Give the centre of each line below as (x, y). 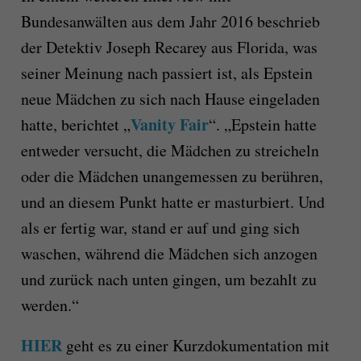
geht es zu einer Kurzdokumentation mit (195, 346)
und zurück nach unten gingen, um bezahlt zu (168, 280)
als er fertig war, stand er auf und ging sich (160, 228)
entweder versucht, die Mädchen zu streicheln (170, 151)
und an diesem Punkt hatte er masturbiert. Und (172, 202)
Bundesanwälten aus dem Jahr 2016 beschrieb (170, 22)
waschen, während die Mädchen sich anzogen (169, 254)
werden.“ (50, 305)
